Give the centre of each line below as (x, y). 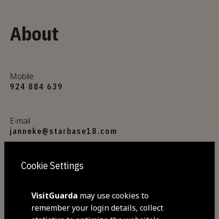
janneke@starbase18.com (64, 131)
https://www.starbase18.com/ (73, 176)
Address (24, 210)
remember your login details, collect (98, 208)
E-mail (20, 121)
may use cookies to (113, 195)
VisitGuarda (55, 195)
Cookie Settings (52, 166)
